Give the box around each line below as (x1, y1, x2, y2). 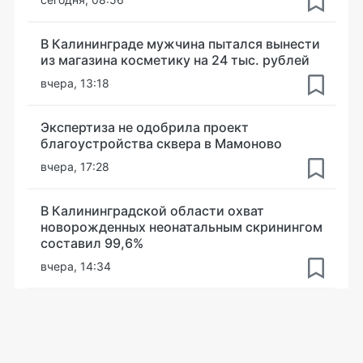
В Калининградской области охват (41, 203, 264, 219)
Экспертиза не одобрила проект (41, 119, 249, 135)
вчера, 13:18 (41, 76, 109, 90)
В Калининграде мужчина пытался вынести (41, 36, 320, 52)
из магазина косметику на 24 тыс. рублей (41, 52, 310, 68)
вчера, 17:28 (41, 160, 109, 173)
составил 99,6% (41, 235, 143, 251)
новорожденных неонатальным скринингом (41, 219, 322, 235)
